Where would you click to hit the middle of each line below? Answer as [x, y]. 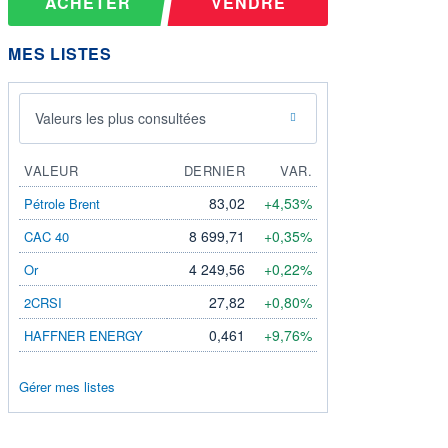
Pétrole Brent [62, 203]
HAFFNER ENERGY [83, 335]
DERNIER [214, 170]
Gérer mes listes [67, 386]
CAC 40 [46, 236]
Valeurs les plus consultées [120, 117]
